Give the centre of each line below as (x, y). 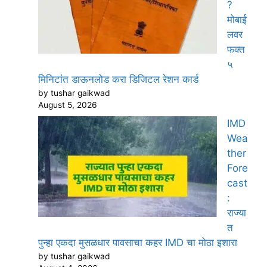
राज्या (237, 212)
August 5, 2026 (68, 105)
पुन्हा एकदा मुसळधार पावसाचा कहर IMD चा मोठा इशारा (138, 242)
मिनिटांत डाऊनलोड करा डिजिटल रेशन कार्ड (118, 80)
